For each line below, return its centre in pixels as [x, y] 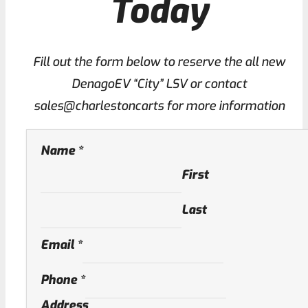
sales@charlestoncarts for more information [159, 106]
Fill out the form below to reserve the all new [159, 62]
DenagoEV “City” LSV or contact [159, 84]
